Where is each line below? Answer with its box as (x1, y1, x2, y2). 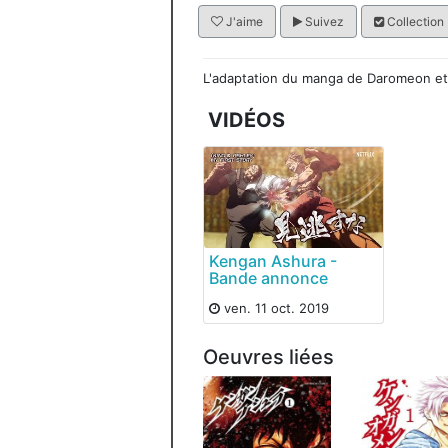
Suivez (302, 14, 344, 29)
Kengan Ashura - (209, 250, 337, 271)
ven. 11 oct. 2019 (220, 299, 329, 316)
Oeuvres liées (203, 344, 334, 369)
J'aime (223, 14, 263, 29)
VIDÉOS (208, 108, 285, 132)
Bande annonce (209, 267, 328, 288)
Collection (384, 14, 444, 29)
